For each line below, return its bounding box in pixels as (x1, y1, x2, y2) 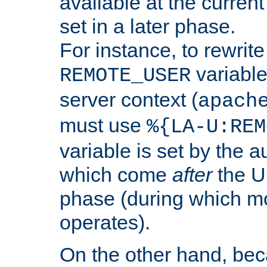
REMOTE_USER (60, 64, 191, 87)
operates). (60, 210, 150, 234)
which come (60, 163, 172, 186)
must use (60, 113, 147, 136)
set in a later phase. (60, 14, 235, 38)
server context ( (60, 88, 198, 111)
